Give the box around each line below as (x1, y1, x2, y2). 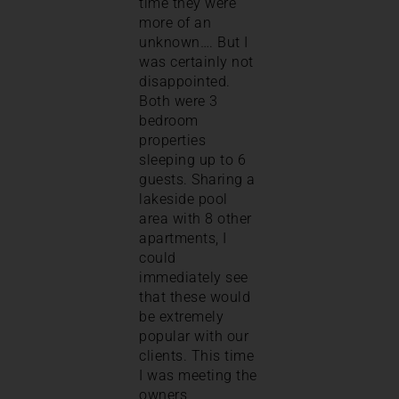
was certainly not (139, 53, 254, 70)
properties (139, 131, 206, 149)
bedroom (139, 111, 199, 129)
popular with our (139, 327, 248, 345)
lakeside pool (139, 190, 228, 208)
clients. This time (139, 346, 254, 364)
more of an (139, 13, 211, 31)
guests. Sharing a (139, 170, 256, 188)
